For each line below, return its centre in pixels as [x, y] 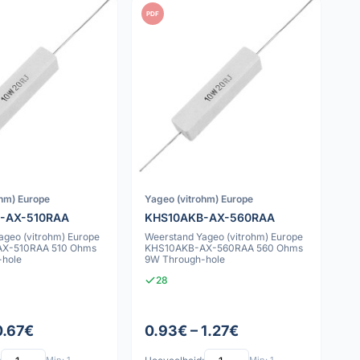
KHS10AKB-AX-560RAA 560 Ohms [224, 247]
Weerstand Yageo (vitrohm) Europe [224, 236]
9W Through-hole [185, 259]
